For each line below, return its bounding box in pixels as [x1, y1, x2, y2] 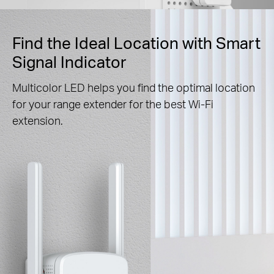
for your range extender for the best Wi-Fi [12, 97, 213, 111]
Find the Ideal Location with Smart [12, 32, 261, 53]
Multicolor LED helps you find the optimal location [12, 80, 255, 95]
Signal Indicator [12, 51, 127, 72]
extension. [12, 113, 63, 128]
